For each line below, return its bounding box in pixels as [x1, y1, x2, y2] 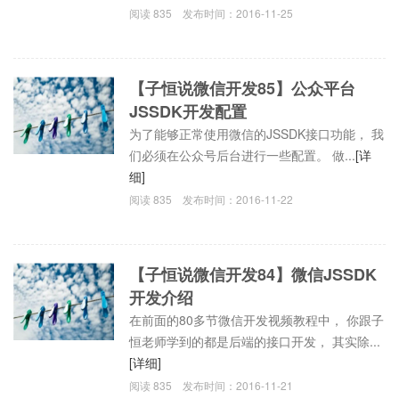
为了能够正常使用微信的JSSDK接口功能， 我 [129, 124, 385, 142]
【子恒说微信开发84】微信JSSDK [129, 262, 378, 286]
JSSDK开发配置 [129, 99, 248, 123]
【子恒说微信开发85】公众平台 [129, 76, 356, 100]
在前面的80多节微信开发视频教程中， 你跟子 [129, 310, 385, 329]
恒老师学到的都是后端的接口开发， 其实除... [129, 331, 381, 350]
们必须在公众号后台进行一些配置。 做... [129, 145, 356, 164]
